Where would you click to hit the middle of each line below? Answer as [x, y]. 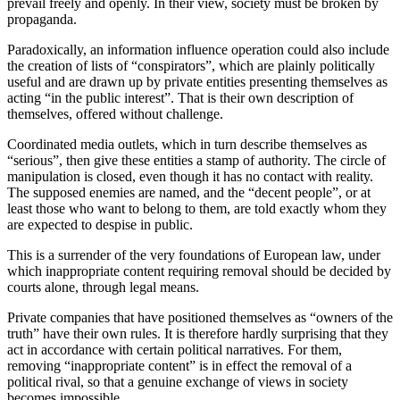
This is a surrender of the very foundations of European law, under [194, 254]
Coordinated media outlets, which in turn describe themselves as [187, 144]
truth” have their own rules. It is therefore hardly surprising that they [198, 333]
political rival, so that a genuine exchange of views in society [178, 381]
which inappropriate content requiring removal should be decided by [199, 271]
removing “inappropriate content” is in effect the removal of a [179, 365]
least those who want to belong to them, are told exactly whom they [197, 208]
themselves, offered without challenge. [115, 113]
